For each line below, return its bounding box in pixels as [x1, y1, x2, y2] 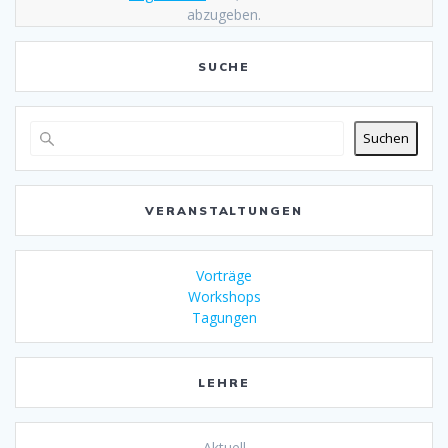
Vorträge [196, 265, 252, 285]
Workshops [187, 286, 261, 306]
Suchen [363, 129, 409, 148]
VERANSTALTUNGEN [144, 202, 304, 218]
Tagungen [191, 307, 257, 327]
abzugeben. [187, 4, 261, 24]
